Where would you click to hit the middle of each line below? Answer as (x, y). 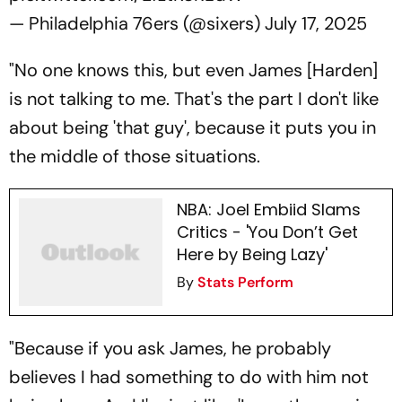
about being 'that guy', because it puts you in (192, 127)
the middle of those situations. (135, 156)
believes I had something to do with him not (189, 377)
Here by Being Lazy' (252, 254)
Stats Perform (245, 282)
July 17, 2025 (316, 23)
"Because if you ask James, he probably (170, 348)
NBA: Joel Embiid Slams (268, 210)
